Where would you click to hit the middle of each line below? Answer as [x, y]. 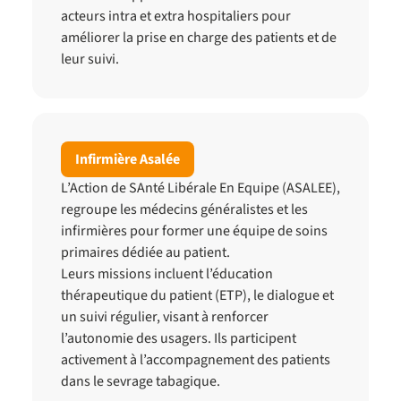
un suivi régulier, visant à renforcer [165, 317]
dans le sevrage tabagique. [141, 381]
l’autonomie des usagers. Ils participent [179, 338]
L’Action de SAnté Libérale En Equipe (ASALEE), [200, 188]
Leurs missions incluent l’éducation [167, 274]
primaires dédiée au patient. [145, 252]
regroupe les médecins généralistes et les [184, 209]
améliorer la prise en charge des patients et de [199, 38]
